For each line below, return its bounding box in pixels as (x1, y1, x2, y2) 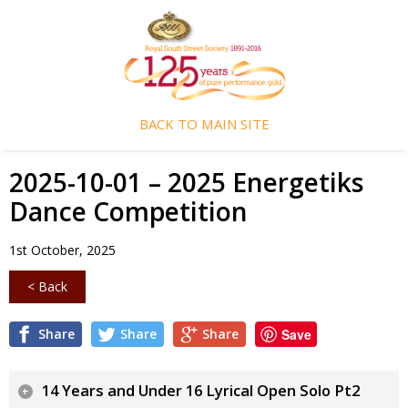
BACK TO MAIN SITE (138, 115, 270, 133)
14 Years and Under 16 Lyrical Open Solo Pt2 (42, 380, 360, 401)
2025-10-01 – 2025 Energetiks (9, 164, 363, 199)
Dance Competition (9, 193, 248, 229)
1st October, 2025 (9, 240, 116, 259)
